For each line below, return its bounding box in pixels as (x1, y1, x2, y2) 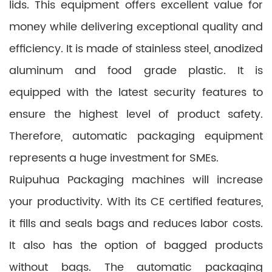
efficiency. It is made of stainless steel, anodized (9, 40, 263, 58)
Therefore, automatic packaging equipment (9, 127, 263, 145)
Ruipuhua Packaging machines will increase (9, 171, 263, 189)
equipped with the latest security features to (9, 84, 263, 101)
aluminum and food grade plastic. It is (9, 62, 263, 80)
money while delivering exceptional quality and (9, 18, 263, 36)
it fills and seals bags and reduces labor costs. (9, 215, 263, 233)
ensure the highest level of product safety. (9, 106, 263, 123)
